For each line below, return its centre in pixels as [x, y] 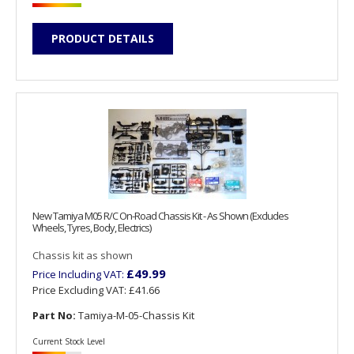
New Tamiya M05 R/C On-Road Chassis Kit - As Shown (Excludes [160, 215]
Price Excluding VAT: [81, 290]
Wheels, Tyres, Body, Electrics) [92, 227]
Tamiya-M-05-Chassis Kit [135, 315]
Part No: [54, 315]
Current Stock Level [69, 341]
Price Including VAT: [79, 274]
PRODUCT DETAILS [103, 39]
